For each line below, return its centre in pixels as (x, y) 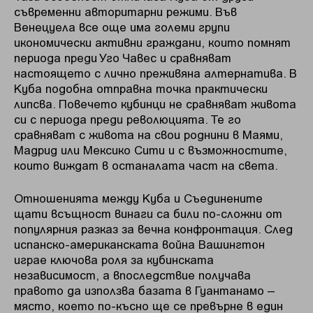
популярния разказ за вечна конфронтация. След (153, 229)
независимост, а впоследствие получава (132, 275)
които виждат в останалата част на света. (146, 165)
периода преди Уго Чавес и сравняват (123, 57)
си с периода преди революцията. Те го (128, 118)
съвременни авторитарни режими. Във (125, 11)
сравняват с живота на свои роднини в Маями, (148, 134)
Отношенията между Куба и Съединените (138, 198)
